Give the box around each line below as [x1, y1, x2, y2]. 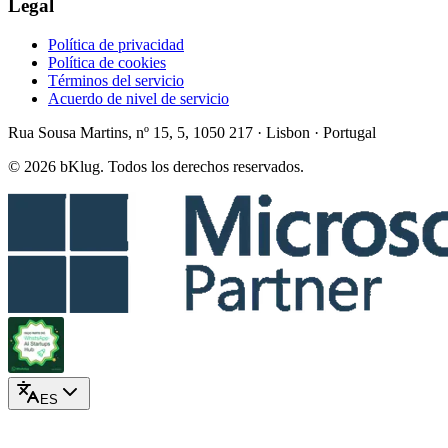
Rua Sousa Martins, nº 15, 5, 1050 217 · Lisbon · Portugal [8, 124, 376, 142]
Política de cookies [48, 54, 166, 72]
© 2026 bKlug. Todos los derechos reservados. [8, 158, 304, 176]
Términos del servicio [48, 72, 184, 90]
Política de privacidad [48, 36, 184, 54]
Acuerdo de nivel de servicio [48, 90, 229, 108]
